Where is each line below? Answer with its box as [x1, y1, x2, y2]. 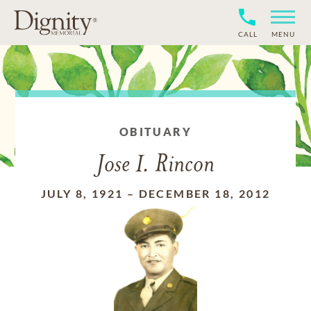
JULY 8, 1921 [40, 187, 124, 200]
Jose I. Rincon [96, 153, 215, 178]
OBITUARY [119, 125, 192, 138]
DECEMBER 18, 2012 [138, 187, 271, 200]
